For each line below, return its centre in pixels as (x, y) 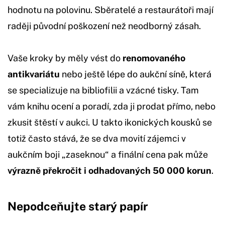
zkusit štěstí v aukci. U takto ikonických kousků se (110, 122)
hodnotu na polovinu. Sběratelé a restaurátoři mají (110, 10)
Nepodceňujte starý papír (78, 206)
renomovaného (154, 58)
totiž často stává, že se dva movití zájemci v (97, 138)
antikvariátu (34, 74)
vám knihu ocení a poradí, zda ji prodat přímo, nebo (111, 106)
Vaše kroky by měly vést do (65, 58)
